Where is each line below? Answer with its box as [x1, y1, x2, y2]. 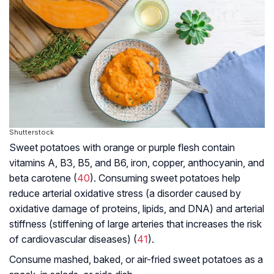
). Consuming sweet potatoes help [90, 172, 240, 185]
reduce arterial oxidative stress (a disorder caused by [9, 187, 241, 200]
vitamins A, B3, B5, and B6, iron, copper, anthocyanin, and [9, 157, 264, 169]
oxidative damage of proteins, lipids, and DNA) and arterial [9, 202, 264, 215]
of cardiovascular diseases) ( [9, 233, 137, 246]
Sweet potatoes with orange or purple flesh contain [9, 141, 235, 154]
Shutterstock [9, 128, 54, 137]
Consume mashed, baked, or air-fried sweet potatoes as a [9, 253, 263, 266]
